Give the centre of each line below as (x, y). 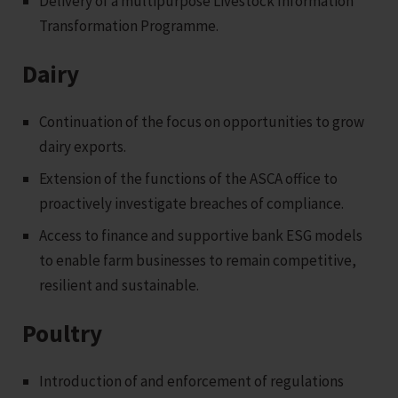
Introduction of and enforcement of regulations (192, 381)
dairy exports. (83, 146)
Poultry (62, 333)
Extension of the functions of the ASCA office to (189, 178)
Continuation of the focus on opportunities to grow (202, 121)
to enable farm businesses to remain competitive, (198, 260)
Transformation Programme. (129, 25)
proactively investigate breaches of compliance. (192, 203)
